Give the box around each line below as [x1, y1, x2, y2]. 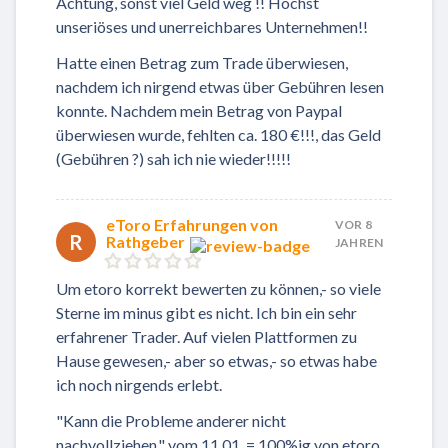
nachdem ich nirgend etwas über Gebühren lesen [56, 77, 384, 97]
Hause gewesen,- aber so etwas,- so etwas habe [56, 350, 377, 370]
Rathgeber [106, 232, 185, 252]
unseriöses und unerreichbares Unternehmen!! [56, 17, 368, 37]
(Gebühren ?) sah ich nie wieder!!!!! [56, 149, 291, 169]
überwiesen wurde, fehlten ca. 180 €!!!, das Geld [56, 125, 381, 145]
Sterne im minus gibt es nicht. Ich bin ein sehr [56, 302, 357, 322]
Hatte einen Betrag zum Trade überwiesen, [56, 53, 348, 73]
